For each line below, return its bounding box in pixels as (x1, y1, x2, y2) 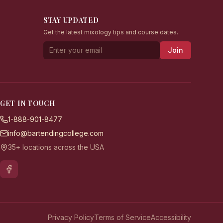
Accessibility (151, 213, 191, 222)
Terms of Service (94, 213, 151, 222)
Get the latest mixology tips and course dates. (43, 28, 178, 36)
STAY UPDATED (43, 15, 99, 25)
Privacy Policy (48, 213, 94, 222)
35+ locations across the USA (8, 143, 104, 151)
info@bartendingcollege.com (8, 129, 104, 137)
